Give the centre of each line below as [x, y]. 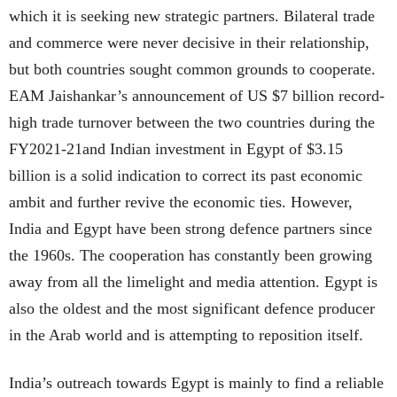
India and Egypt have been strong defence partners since [191, 229]
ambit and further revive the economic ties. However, [181, 202]
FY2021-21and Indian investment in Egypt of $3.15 [176, 149]
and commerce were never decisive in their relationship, [189, 43]
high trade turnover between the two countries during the [192, 123]
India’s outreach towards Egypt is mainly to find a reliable [196, 383]
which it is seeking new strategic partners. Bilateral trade [192, 16]
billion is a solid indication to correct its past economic [186, 176]
